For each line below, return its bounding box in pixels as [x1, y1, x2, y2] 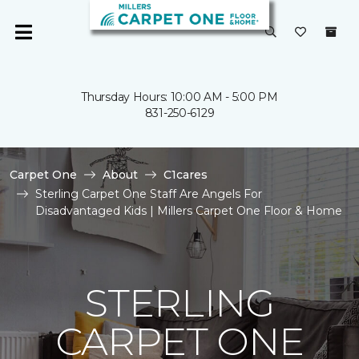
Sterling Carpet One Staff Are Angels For [35, 187, 262, 201]
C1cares [163, 167, 208, 182]
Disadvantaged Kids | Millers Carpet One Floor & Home [35, 204, 342, 218]
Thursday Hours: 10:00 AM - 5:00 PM [81, 90, 278, 104]
